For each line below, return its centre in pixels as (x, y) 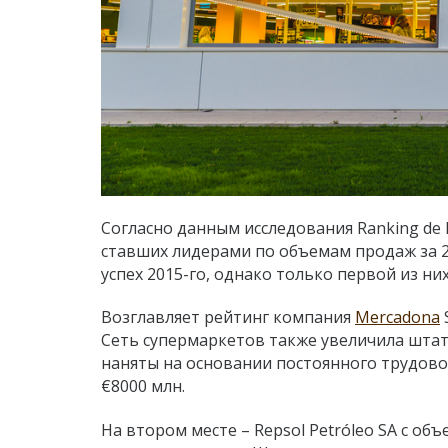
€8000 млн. (143, 386)
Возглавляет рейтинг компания (228, 317)
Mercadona (397, 317)
